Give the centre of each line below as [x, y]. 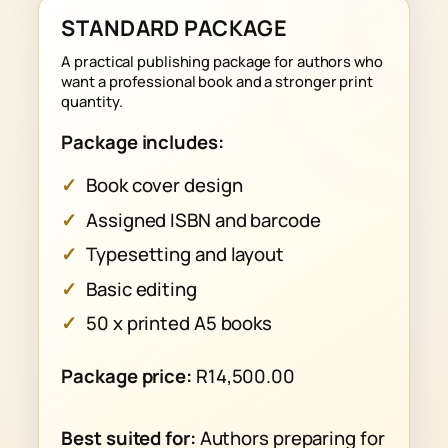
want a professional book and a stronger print [217, 81]
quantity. [92, 101]
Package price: [126, 375]
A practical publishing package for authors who [222, 61]
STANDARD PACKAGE [174, 28]
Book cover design [164, 185]
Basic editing [141, 288]
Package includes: [142, 141]
